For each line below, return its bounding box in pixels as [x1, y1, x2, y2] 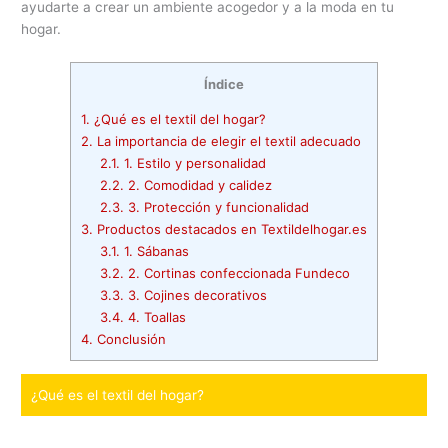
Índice [204, 75, 244, 92]
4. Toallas [124, 308, 187, 325]
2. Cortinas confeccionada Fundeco [124, 264, 351, 281]
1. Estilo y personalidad [120, 154, 267, 171]
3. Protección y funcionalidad [124, 198, 310, 215]
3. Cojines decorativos [124, 286, 268, 303]
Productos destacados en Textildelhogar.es [93, 220, 367, 237]
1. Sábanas [120, 242, 190, 259]
